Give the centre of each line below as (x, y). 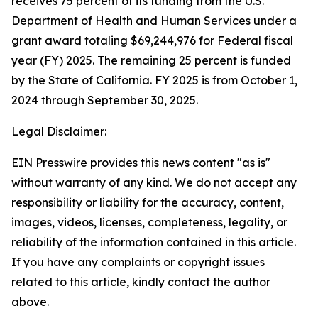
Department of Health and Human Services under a (154, 21)
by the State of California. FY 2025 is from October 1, (154, 80)
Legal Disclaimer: (59, 131)
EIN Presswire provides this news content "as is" (141, 163)
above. (30, 302)
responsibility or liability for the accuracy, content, (148, 202)
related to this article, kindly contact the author (141, 282)
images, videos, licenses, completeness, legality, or (149, 222)
